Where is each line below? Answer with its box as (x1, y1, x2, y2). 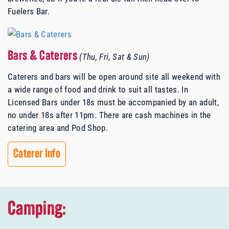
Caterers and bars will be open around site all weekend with (8, 71, 221, 83)
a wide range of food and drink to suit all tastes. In (8, 83, 189, 96)
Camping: (8, 200, 66, 220)
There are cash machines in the (97, 109, 211, 121)
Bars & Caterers (8, 50, 80, 63)
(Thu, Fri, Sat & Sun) (79, 51, 150, 63)
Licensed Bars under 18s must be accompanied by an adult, (8, 96, 219, 108)
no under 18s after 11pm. (8, 109, 97, 121)
